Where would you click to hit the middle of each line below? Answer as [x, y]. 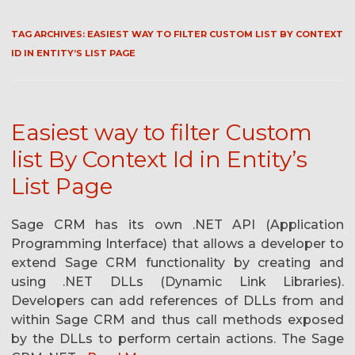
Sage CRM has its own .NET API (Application [177, 225]
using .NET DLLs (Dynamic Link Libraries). [177, 282]
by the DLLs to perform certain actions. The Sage [177, 339]
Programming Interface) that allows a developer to [177, 244]
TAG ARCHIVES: [49, 34]
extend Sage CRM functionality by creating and [177, 263]
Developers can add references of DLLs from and [177, 301]
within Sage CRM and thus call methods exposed [177, 320]
